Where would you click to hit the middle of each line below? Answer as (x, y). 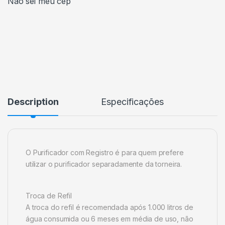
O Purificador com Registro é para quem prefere (105, 152)
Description (33, 101)
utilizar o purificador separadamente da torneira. (104, 164)
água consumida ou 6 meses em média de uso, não (109, 218)
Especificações (132, 101)
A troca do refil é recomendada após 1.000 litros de (109, 207)
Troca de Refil (49, 195)
